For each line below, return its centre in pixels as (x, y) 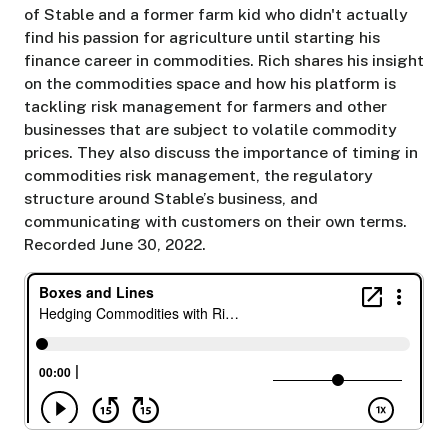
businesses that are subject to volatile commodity (210, 130)
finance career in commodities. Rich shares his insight (223, 61)
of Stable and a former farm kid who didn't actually (215, 15)
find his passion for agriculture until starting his (201, 38)
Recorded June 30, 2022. (114, 245)
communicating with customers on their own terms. (215, 222)
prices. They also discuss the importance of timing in (220, 153)
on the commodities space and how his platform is (209, 84)
